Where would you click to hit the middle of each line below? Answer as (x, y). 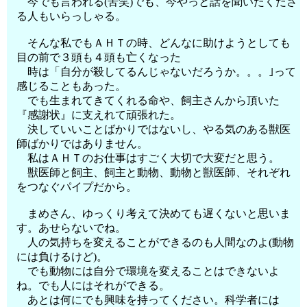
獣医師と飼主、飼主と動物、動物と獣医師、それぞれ (154, 172)
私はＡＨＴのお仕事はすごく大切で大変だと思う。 (148, 158)
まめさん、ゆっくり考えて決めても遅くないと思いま (154, 213)
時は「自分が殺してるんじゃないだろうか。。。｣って (157, 72)
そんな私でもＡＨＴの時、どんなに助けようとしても (154, 43)
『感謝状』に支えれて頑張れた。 (99, 115)
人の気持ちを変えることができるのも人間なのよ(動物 (156, 242)
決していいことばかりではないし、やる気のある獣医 (154, 129)
